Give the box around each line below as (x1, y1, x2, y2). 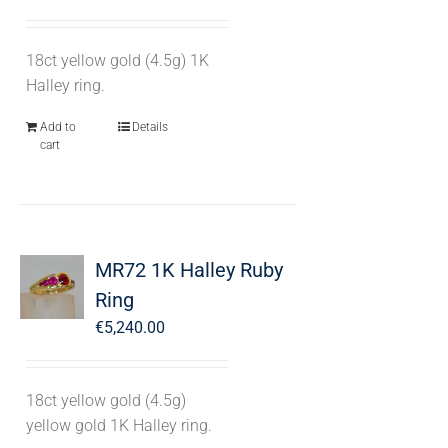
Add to (39, 120, 76, 134)
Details (131, 120, 168, 134)
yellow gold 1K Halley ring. (25, 416, 212, 435)
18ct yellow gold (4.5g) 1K (25, 51, 209, 70)
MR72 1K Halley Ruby (94, 258, 283, 282)
